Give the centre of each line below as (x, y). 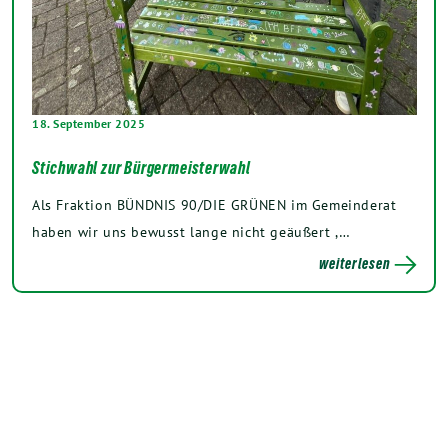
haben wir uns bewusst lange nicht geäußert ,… (192, 231)
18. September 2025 (88, 123)
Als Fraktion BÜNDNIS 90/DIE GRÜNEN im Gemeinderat (214, 204)
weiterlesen (354, 263)
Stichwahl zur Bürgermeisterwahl (141, 167)
